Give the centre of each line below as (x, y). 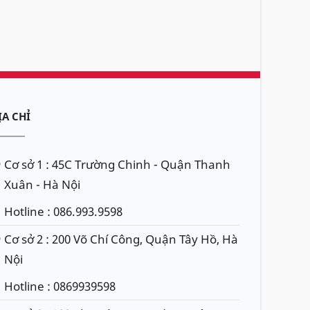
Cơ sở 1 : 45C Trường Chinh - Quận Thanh (117, 164)
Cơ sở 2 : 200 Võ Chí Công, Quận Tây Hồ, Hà (121, 239)
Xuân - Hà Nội (42, 184)
